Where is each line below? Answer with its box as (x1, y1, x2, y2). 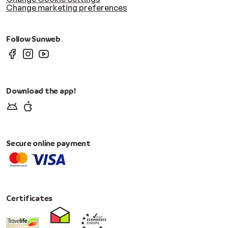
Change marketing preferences (6, 2, 127, 13)
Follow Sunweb (6, 33, 62, 44)
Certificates (6, 192, 53, 203)
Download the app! (6, 85, 76, 96)
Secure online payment (6, 137, 91, 148)
